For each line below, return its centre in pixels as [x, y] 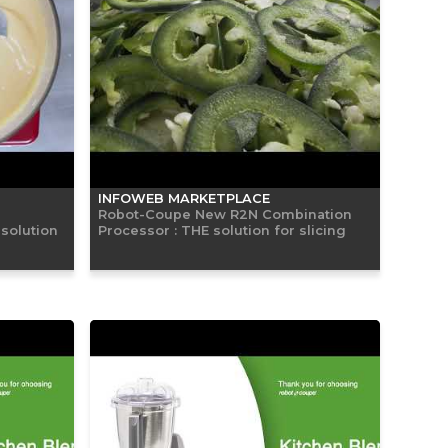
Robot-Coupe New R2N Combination [225, 213]
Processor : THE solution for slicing [222, 229]
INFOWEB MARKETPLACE [184, 198]
